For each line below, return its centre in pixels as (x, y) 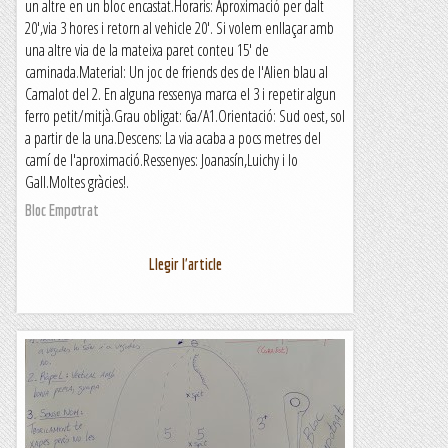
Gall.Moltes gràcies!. (77, 182)
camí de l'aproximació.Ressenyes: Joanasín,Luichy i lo (161, 160)
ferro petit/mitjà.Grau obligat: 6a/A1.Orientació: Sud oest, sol (185, 116)
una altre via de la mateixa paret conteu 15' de (147, 50)
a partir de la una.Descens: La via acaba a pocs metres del (173, 138)
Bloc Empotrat (62, 210)
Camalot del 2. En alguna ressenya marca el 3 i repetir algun (180, 94)
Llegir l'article (185, 264)
